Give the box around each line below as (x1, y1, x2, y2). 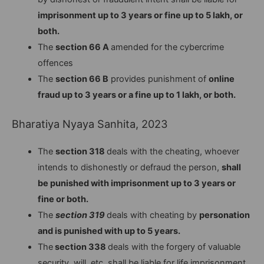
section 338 (54, 241, 106, 252)
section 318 (55, 146, 105, 157)
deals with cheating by (106, 209, 199, 220)
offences (37, 57, 73, 68)
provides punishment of (108, 73, 209, 84)
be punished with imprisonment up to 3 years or (37, 177, 236, 189)
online (208, 73, 235, 84)
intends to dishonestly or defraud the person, (37, 161, 222, 173)
